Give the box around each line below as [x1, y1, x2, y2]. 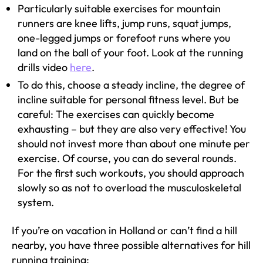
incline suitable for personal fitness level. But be [18, 93, 239, 106]
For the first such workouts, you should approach [18, 166, 244, 180]
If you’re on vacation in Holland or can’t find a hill [12, 223, 237, 237]
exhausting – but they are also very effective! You [18, 122, 246, 136]
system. [18, 195, 54, 209]
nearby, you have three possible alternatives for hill [12, 238, 251, 252]
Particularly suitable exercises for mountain [18, 2, 221, 15]
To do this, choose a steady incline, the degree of [18, 78, 245, 92]
